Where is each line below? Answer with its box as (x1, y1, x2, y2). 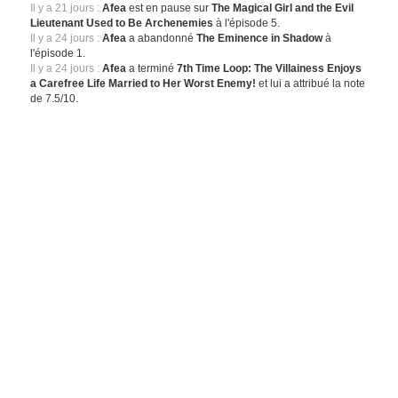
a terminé (126, 62, 178, 75)
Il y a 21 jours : (30, 2, 100, 14)
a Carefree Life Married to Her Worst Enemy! (30, 77, 257, 90)
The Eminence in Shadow (196, 32, 326, 44)
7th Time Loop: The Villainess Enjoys (177, 62, 362, 75)
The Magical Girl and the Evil (211, 2, 354, 14)
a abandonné (126, 32, 197, 44)
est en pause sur (126, 2, 212, 14)
